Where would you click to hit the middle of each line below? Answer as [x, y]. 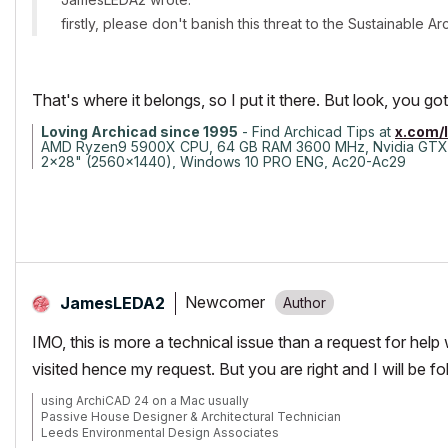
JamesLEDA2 [112, 302]
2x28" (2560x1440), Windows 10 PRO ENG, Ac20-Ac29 [223, 161]
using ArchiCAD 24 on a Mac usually [145, 400]
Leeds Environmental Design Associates [160, 432]
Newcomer [225, 302]
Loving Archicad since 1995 [139, 131]
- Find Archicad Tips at [316, 131]
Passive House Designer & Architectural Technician [191, 416]
